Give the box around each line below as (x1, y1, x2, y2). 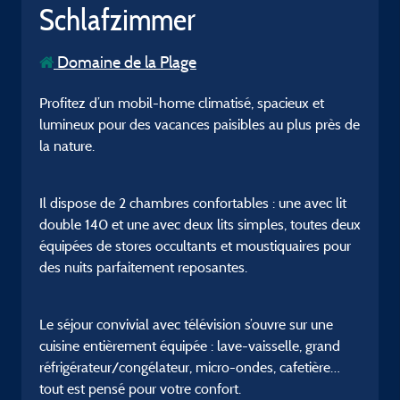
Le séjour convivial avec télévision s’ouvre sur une (39, 315, 333, 333)
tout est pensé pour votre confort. (39, 379, 241, 397)
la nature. (39, 137, 95, 154)
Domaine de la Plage (54, 52, 196, 72)
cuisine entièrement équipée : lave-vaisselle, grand (39, 337, 340, 354)
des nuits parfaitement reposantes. (39, 258, 247, 276)
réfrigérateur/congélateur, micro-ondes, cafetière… (39, 358, 340, 376)
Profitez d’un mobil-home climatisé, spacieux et (39, 94, 324, 112)
